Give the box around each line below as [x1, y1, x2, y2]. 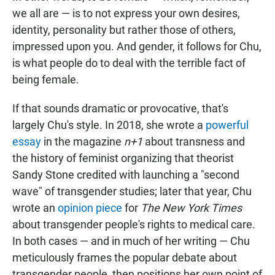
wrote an [12, 201, 58, 214]
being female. [12, 73, 79, 86]
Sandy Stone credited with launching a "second [12, 168, 239, 181]
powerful [206, 118, 249, 131]
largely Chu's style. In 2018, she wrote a [12, 118, 206, 131]
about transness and [142, 135, 245, 148]
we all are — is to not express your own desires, [12, 7, 240, 20]
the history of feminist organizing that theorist [12, 152, 234, 165]
